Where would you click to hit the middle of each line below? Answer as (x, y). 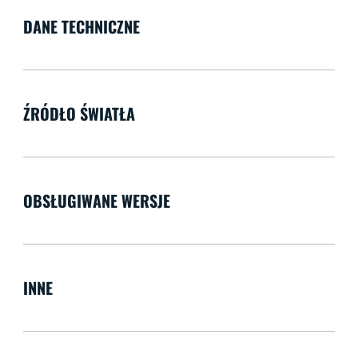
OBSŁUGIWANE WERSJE (96, 200)
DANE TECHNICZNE (81, 26)
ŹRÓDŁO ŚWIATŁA (79, 113)
